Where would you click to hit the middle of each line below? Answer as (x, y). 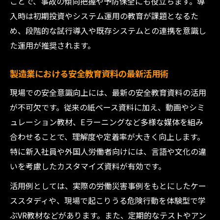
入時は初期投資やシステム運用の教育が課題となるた (104, 16)
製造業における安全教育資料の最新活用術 (89, 73)
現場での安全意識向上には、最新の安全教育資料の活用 (108, 92)
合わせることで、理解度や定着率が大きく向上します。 (107, 137)
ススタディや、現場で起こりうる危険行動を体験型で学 (108, 200)
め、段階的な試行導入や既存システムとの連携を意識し (108, 30)
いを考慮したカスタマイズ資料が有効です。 (88, 166)
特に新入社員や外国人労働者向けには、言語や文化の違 (108, 151)
